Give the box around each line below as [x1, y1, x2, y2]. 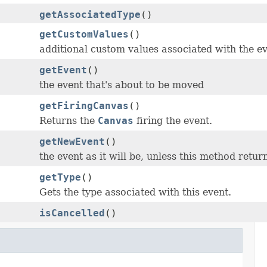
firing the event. [133, 115, 212, 127]
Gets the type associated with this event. [39, 187, 231, 198]
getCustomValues [39, 29, 129, 41]
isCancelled [39, 207, 105, 219]
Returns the [39, 115, 98, 127]
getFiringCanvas [39, 100, 129, 112]
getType [39, 172, 81, 184]
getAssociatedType [39, 9, 141, 21]
